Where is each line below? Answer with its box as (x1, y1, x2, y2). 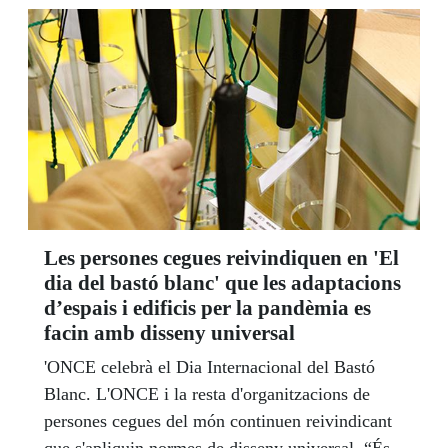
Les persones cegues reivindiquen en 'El (44, 246, 399, 271)
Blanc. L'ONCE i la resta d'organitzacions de (44, 384, 370, 405)
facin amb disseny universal (44, 321, 295, 346)
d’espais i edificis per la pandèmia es (44, 296, 371, 321)
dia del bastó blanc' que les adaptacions (44, 271, 401, 296)
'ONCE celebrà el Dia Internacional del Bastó (44, 357, 375, 378)
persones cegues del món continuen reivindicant (44, 411, 392, 432)
